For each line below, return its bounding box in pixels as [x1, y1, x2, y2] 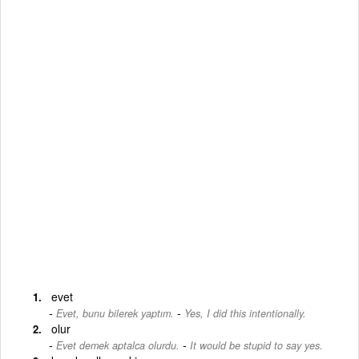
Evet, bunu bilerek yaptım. [56, 305, 174, 321]
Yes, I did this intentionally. [184, 305, 306, 321]
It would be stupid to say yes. [190, 337, 323, 353]
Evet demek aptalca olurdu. [56, 337, 179, 353]
